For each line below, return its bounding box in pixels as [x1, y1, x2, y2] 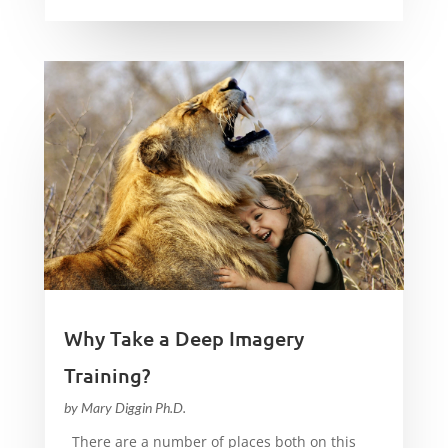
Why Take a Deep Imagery [63, 325, 304, 352]
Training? [63, 362, 150, 389]
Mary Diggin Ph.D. [80, 399, 186, 417]
